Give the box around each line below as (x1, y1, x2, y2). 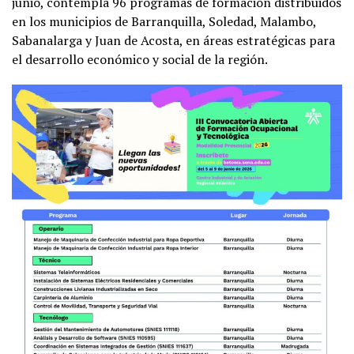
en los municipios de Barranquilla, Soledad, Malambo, (12, 12, 316, 30)
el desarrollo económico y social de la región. (12, 50, 268, 68)
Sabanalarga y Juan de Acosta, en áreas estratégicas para (12, 31, 335, 49)
